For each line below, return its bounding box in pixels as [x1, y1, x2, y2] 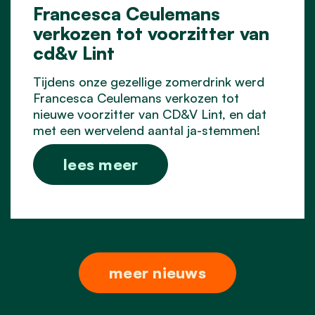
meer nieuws [109, 263, 206, 283]
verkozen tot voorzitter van [33, 22, 269, 45]
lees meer [63, 155, 139, 174]
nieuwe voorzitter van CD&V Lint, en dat [33, 106, 266, 122]
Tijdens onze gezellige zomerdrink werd [33, 74, 264, 90]
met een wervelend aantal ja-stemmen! [33, 122, 260, 139]
